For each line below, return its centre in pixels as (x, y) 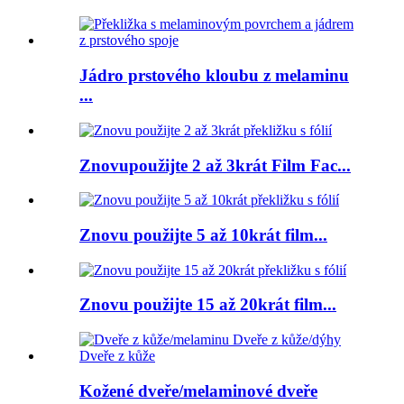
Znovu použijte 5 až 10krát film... (203, 234)
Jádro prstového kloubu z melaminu (214, 76)
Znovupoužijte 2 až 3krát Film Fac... (215, 165)
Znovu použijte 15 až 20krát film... (208, 305)
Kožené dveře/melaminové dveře (198, 390)
